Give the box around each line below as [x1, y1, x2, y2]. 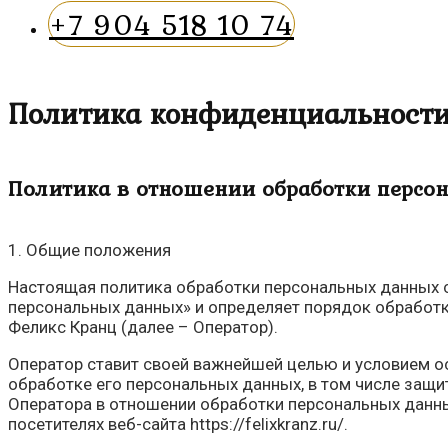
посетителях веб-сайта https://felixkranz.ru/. [8, 414, 348, 435]
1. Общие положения [8, 240, 171, 261]
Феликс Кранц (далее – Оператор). [8, 317, 278, 338]
